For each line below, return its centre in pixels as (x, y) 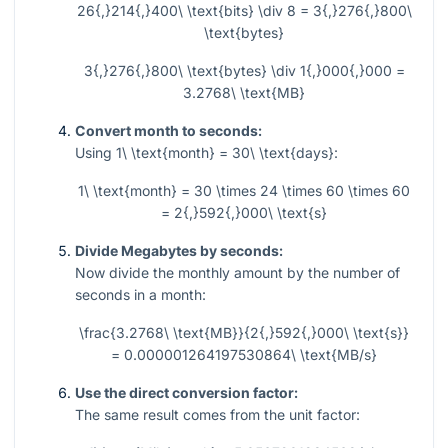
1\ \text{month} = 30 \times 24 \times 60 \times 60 (244, 191)
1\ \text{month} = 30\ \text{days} (225, 153)
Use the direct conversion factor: (186, 393)
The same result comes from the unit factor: (217, 415)
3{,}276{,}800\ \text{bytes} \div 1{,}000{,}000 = (244, 71)
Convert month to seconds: (168, 131)
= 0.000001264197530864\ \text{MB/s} (244, 355)
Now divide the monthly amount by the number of (237, 273)
